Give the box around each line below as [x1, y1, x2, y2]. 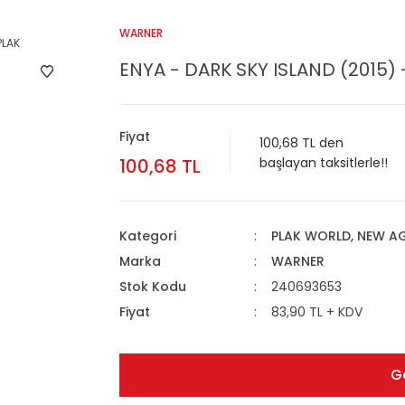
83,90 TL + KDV [270, 303, 363, 321]
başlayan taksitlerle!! [259, 154, 388, 172]
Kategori [119, 227, 176, 245]
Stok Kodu [119, 278, 186, 296]
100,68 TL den [259, 134, 344, 152]
